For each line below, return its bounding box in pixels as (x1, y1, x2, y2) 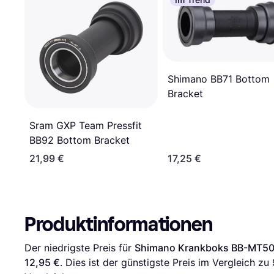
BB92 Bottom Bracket (29, 134, 130, 147)
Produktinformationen (24, 213, 213, 237)
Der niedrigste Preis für (24, 242, 135, 254)
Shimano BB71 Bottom (168, 72, 270, 85)
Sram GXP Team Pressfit (29, 119, 142, 132)
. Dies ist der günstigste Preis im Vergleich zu (60, 256, 272, 269)
